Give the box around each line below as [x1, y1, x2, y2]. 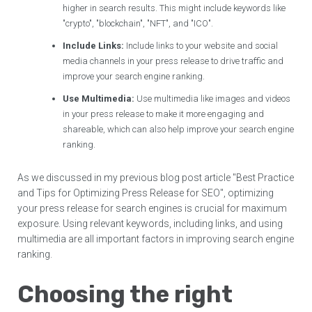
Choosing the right [17, 281, 233, 309]
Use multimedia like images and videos [134, 93, 291, 104]
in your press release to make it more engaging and [63, 109, 265, 120]
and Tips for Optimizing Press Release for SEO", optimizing [17, 187, 274, 199]
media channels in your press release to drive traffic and [63, 56, 284, 67]
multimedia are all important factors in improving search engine [17, 233, 295, 245]
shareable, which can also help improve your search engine [63, 124, 295, 135]
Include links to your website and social [124, 40, 279, 52]
